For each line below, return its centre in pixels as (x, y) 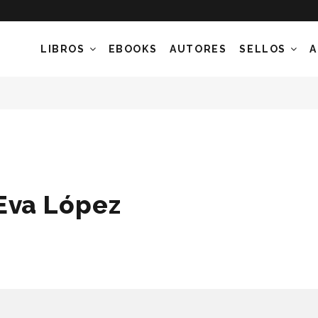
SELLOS (263, 49)
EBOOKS (133, 49)
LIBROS (62, 49)
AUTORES (198, 49)
